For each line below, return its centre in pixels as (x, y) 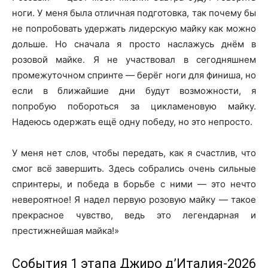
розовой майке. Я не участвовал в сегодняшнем (134, 59)
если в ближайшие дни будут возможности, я (134, 90)
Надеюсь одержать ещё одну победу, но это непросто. (132, 121)
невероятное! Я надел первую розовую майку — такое (134, 199)
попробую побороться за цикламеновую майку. (134, 106)
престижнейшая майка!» (66, 230)
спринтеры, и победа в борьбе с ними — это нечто (134, 184)
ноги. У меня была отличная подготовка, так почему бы (134, 13)
